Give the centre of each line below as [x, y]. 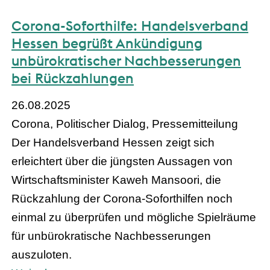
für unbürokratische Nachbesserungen [111, 236]
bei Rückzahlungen [73, 78]
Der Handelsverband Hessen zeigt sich [113, 143]
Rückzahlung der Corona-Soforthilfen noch [122, 199]
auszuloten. [42, 255]
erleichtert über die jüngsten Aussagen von [122, 162]
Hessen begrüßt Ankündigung [107, 43]
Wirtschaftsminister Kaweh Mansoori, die [116, 180]
